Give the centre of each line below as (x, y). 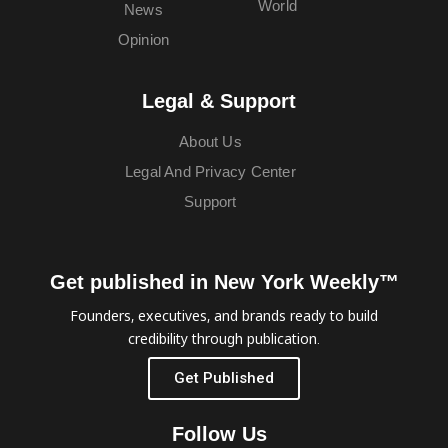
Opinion (143, 40)
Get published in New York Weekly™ (224, 282)
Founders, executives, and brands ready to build (224, 316)
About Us (210, 142)
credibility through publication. (224, 339)
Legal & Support (219, 101)
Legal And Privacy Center (210, 172)
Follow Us (219, 434)
